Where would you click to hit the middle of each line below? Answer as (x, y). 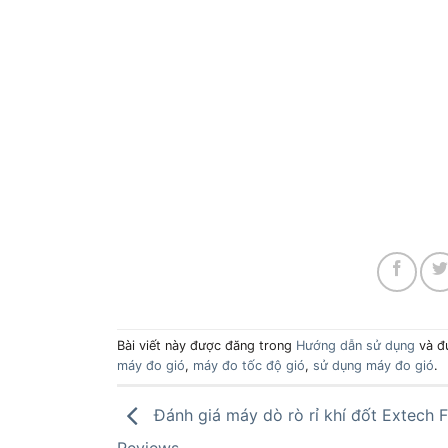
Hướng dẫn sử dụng (355, 346)
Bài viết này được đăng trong (206, 346)
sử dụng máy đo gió (373, 366)
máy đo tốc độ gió (249, 366)
